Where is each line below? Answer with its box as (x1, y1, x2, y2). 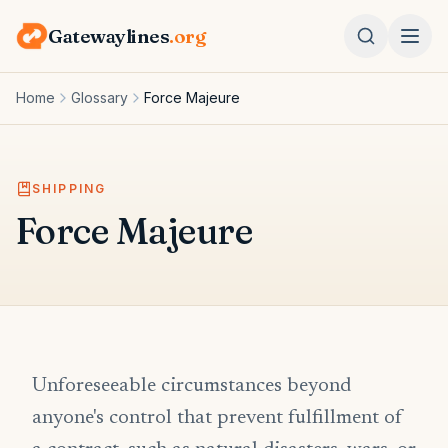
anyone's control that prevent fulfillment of (32, 408, 403, 428)
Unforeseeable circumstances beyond (32, 376, 351, 396)
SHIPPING (32, 181, 107, 196)
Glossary (71, 89, 128, 106)
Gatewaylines (48, 23, 170, 48)
